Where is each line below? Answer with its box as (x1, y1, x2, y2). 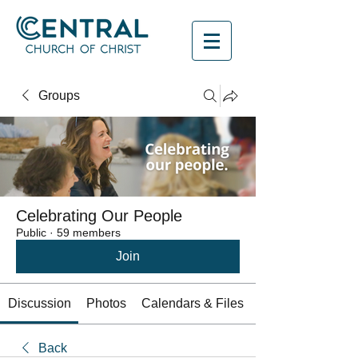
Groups (38, 89, 80, 102)
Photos (86, 296, 126, 310)
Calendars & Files (141, 296, 244, 310)
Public (16, 226, 46, 239)
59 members (57, 226, 121, 239)
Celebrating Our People (16, 207, 182, 225)
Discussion (7, 296, 71, 310)
